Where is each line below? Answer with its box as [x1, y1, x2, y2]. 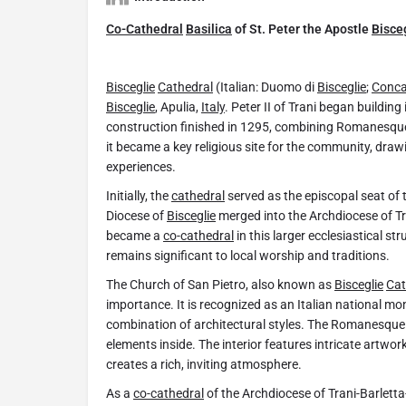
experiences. [106, 159, 176, 175]
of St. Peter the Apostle [232, 22, 372, 37]
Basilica [186, 22, 232, 37]
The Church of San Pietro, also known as [106, 277, 334, 293]
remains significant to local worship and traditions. [106, 248, 390, 264]
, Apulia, [155, 100, 201, 115]
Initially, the [106, 188, 171, 204]
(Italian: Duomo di [213, 80, 317, 95]
